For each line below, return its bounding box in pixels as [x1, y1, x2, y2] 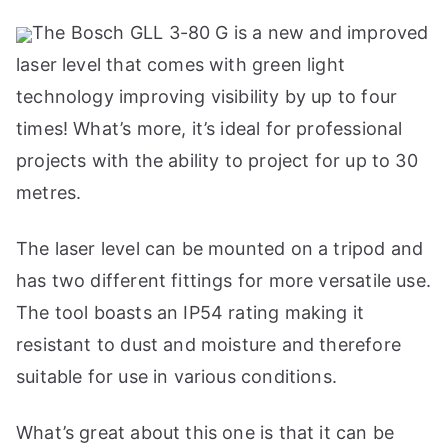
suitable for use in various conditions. [16, 366, 338, 388]
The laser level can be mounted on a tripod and [16, 238, 424, 260]
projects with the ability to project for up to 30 [16, 150, 418, 172]
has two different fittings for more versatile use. [16, 270, 431, 292]
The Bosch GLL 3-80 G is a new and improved [32, 22, 429, 44]
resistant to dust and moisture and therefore [16, 334, 401, 356]
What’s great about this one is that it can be [16, 422, 395, 444]
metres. [16, 182, 82, 204]
